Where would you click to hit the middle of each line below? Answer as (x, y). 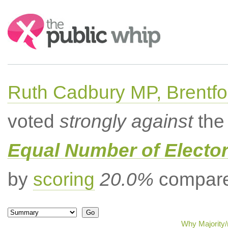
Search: (21, 19)
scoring (64, 179)
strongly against (126, 121)
